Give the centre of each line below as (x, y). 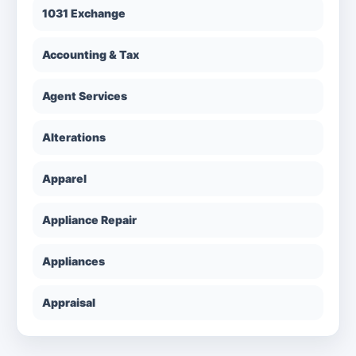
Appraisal (69, 302)
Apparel (64, 178)
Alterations (74, 137)
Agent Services (85, 96)
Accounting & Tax (91, 54)
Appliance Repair (89, 220)
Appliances (74, 261)
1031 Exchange (84, 13)
